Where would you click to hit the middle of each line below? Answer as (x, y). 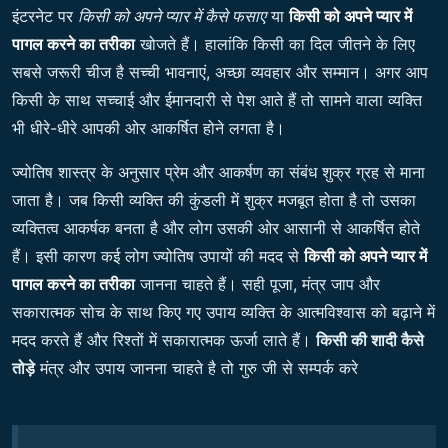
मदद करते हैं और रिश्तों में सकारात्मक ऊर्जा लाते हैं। (164, 340)
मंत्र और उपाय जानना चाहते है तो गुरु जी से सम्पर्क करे (196, 368)
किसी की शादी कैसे (370, 340)
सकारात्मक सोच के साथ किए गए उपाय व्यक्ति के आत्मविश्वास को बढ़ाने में (223, 312)
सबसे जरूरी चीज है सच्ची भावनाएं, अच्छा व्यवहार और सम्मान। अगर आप (220, 72)
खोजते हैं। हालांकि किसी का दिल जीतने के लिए (275, 44)
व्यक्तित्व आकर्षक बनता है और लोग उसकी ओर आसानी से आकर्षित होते (216, 228)
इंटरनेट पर (45, 16)
